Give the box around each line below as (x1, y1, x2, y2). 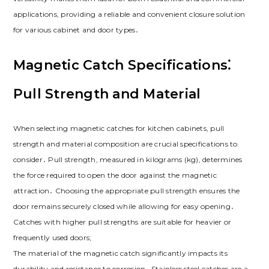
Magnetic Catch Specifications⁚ (13, 57, 231, 74)
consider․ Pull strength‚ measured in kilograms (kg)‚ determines (13, 155, 243, 165)
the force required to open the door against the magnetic (13, 171, 217, 180)
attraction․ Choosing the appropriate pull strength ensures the (13, 186, 240, 196)
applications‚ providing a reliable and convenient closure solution (13, 10, 246, 19)
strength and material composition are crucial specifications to (13, 139, 238, 149)
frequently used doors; (13, 233, 92, 243)
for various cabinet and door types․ (13, 25, 139, 35)
